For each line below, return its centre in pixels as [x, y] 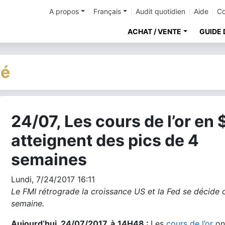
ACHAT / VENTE [155, 31]
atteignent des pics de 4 [105, 140]
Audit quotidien [160, 11]
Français [107, 11]
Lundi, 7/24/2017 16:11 [53, 179]
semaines [49, 159]
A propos [64, 11]
